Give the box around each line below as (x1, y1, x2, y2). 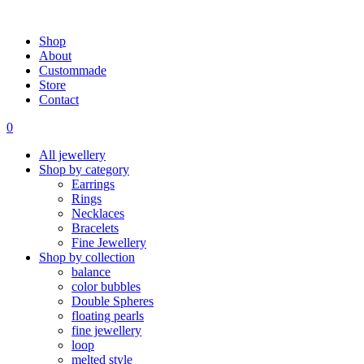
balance (71, 265, 110, 279)
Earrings (71, 177, 115, 191)
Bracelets (71, 221, 119, 235)
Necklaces (71, 206, 124, 220)
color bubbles (71, 279, 141, 293)
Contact (39, 93, 79, 106)
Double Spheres (71, 294, 154, 308)
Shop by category (39, 162, 129, 176)
